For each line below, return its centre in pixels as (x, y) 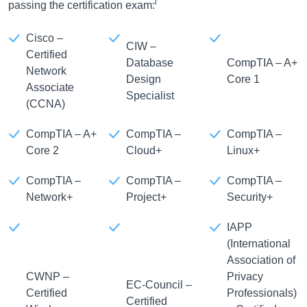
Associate (50, 88)
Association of (261, 260)
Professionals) (261, 293)
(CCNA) (45, 104)
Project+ (147, 197)
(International (258, 244)
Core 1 (243, 79)
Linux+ (243, 151)
